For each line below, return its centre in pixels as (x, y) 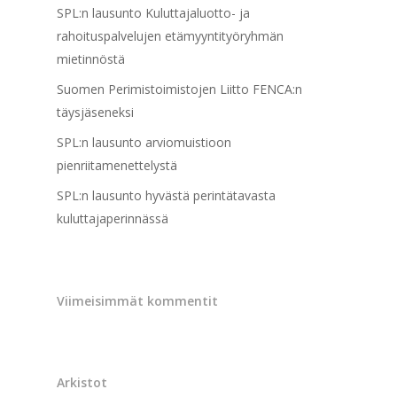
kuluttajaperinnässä (113, 218)
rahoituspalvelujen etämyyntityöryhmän (170, 35)
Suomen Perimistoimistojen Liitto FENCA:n (179, 89)
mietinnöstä (91, 58)
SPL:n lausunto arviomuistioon (144, 142)
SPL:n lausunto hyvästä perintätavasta (166, 195)
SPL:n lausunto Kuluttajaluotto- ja (153, 12)
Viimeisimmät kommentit (137, 300)
